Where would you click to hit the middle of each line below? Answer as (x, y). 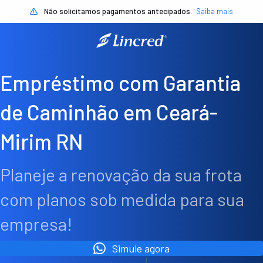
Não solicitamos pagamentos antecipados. (118, 11)
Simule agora (141, 249)
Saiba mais (215, 11)
